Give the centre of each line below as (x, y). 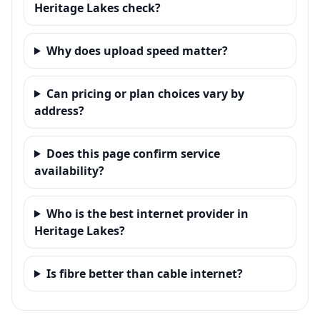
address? (59, 110)
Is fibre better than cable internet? (144, 273)
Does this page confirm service (133, 153)
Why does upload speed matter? (137, 50)
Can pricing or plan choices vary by (145, 93)
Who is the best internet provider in (147, 213)
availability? (69, 170)
